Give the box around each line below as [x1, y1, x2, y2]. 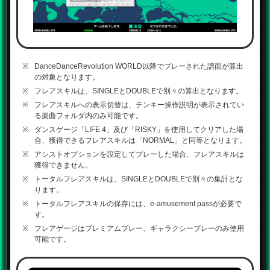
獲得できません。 [34, 161, 92, 169]
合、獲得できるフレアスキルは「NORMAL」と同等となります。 [34, 136, 246, 145]
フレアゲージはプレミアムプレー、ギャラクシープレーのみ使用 [34, 224, 244, 233]
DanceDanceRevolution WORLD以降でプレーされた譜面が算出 [34, 62, 243, 71]
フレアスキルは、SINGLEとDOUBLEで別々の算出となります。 [34, 87, 243, 95]
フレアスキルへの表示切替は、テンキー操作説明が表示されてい [34, 101, 244, 109]
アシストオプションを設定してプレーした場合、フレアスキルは [34, 150, 244, 159]
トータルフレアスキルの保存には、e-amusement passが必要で [34, 199, 242, 208]
